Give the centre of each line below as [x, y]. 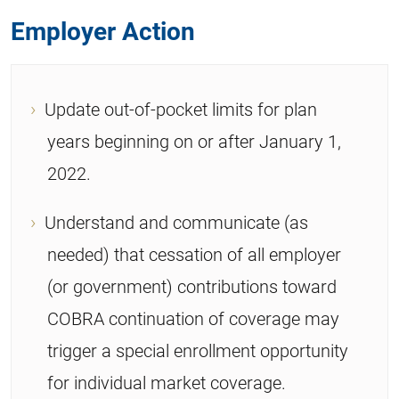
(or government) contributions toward [192, 285]
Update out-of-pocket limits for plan [180, 108]
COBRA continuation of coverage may [193, 318]
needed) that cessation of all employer [194, 253]
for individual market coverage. [167, 382]
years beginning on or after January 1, [194, 140]
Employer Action [103, 30]
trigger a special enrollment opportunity [198, 350]
